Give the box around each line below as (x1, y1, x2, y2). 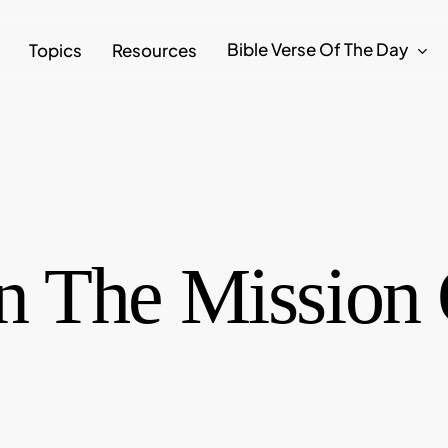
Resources (112, 38, 197, 61)
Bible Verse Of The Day (227, 37, 408, 60)
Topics (29, 38, 82, 61)
